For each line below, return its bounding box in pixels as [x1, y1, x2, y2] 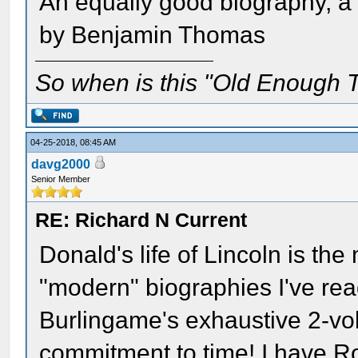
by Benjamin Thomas [39, 22, 266, 48]
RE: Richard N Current [35, 209, 248, 231]
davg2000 [31, 157, 91, 171]
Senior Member [31, 174, 91, 184]
